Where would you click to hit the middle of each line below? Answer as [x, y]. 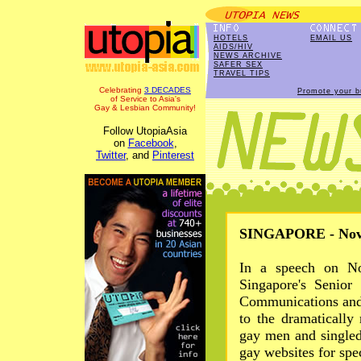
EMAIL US [331, 38]
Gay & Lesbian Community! [145, 108]
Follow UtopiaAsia [145, 131]
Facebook [151, 143]
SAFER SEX [238, 64]
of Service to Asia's [145, 99]
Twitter [111, 155]
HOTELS [231, 38]
